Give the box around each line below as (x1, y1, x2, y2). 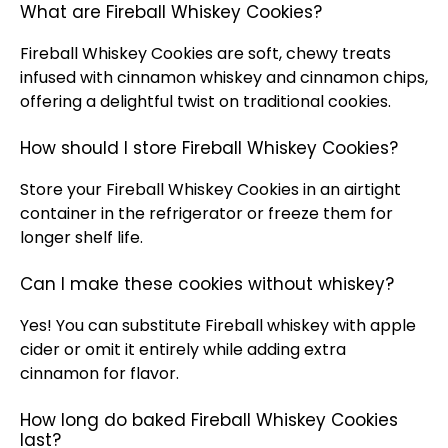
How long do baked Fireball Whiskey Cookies (20, 408, 398, 432)
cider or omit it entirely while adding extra (20, 338, 346, 361)
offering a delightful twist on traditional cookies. (20, 90, 391, 113)
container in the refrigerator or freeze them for (20, 202, 393, 225)
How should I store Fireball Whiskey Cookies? (20, 136, 398, 160)
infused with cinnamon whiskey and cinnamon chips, (20, 66, 428, 89)
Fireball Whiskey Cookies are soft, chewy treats (20, 42, 391, 65)
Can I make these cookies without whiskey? (20, 272, 394, 296)
